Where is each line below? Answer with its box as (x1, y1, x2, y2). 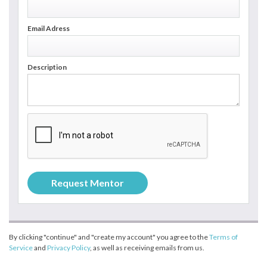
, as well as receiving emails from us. (90, 243, 204, 252)
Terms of (209, 232, 238, 241)
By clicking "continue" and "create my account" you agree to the (9, 232, 209, 241)
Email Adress (27, 23, 70, 33)
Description (27, 62, 67, 72)
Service (9, 243, 33, 252)
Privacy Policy (47, 243, 90, 252)
